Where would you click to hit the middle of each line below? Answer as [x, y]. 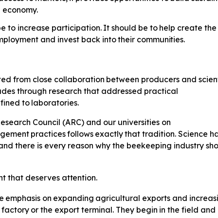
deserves [43, 177]
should [124, 28]
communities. [161, 40]
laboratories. [55, 102]
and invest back [70, 40]
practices [48, 134]
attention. [79, 177]
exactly [109, 134]
